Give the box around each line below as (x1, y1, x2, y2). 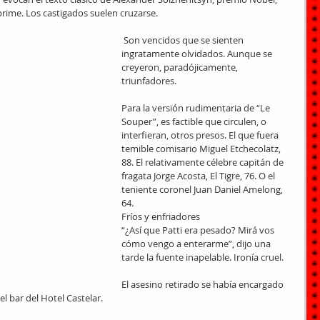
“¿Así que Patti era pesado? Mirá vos (121, 224, 276, 236)
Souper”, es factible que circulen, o (121, 115, 269, 128)
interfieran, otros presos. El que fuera (121, 129, 281, 141)
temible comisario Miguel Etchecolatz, (121, 142, 283, 155)
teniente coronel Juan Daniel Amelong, (121, 183, 285, 196)
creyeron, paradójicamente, (121, 61, 240, 74)
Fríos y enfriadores (121, 210, 200, 223)
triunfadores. (121, 74, 176, 87)
